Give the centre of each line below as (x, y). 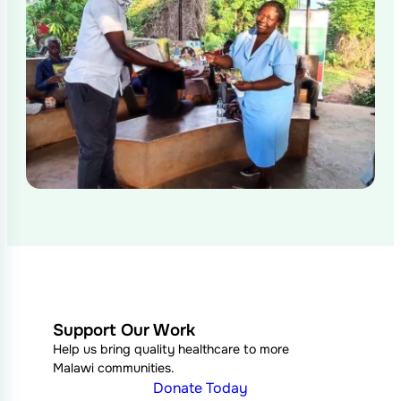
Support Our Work (124, 330)
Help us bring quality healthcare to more (171, 349)
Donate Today (200, 388)
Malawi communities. (113, 367)
